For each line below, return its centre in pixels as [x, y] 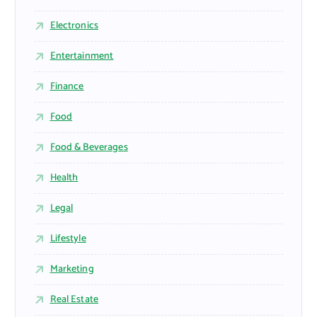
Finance [67, 87]
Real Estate [74, 300]
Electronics [74, 26]
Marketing [72, 270]
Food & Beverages [89, 148]
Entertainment [82, 57]
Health [64, 178]
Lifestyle [68, 239]
